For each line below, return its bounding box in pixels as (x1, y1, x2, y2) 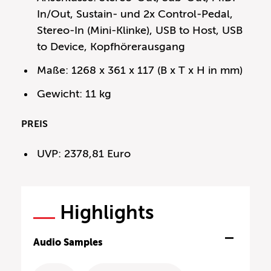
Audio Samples (33, 236, 103, 248)
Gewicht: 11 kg (37, 87, 112, 100)
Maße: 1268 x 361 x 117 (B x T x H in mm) (37, 64, 243, 76)
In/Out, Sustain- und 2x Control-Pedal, (37, 7, 233, 20)
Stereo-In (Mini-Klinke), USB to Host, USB (37, 24, 243, 36)
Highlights (60, 201, 154, 223)
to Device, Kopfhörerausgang (37, 40, 186, 53)
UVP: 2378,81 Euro (37, 147, 131, 160)
